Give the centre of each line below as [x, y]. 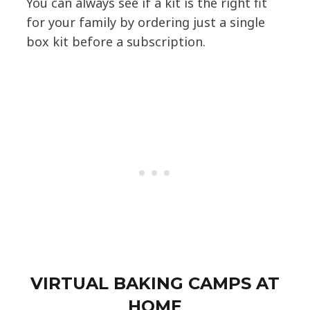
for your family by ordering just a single [145, 22]
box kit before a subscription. [116, 42]
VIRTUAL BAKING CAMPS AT [155, 284]
